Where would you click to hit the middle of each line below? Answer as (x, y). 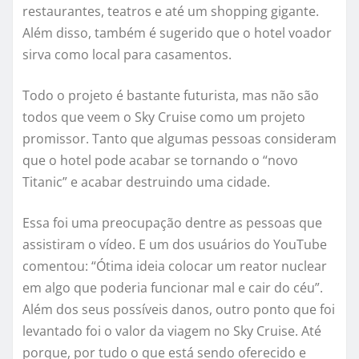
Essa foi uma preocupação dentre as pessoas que (172, 222)
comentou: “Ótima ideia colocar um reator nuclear (175, 266)
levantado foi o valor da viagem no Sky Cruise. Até (172, 331)
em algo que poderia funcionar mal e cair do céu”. (173, 287)
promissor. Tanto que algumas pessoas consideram (179, 138)
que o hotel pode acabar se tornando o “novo (160, 160)
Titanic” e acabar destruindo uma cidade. (146, 182)
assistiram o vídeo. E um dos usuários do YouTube (175, 244)
